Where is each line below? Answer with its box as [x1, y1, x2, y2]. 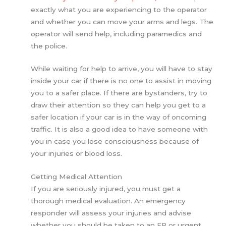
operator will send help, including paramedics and [31, 29, 202, 38]
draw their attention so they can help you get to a [31, 101, 206, 109]
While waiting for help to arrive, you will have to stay [31, 65, 213, 73]
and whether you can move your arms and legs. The [31, 17, 214, 26]
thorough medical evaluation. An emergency [31, 197, 186, 205]
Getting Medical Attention [31, 173, 123, 181]
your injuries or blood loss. [31, 149, 123, 158]
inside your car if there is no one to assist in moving [31, 77, 212, 85]
